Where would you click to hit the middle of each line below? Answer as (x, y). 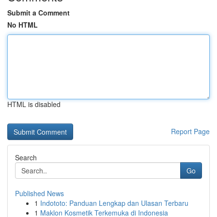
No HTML (23, 25)
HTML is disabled (34, 104)
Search (26, 157)
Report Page (190, 131)
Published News (39, 193)
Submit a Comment (39, 13)
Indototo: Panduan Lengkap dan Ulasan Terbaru (114, 203)
